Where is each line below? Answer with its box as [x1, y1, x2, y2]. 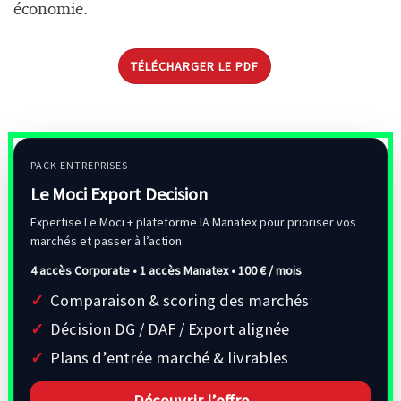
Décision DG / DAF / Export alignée [50, 318, 289, 339]
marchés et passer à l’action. [30, 232, 184, 249]
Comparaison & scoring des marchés [50, 289, 309, 311]
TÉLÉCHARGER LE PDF [130, 57, 259, 74]
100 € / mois [238, 261, 302, 278]
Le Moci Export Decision [30, 182, 208, 205]
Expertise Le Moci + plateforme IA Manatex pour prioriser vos [30, 213, 356, 230]
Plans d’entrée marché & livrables [50, 346, 288, 368]
